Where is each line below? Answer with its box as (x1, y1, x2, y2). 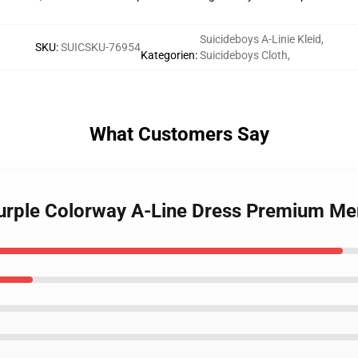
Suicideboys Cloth (199, 49, 288, 62)
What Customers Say (89, 123, 269, 145)
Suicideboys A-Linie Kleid (199, 33, 321, 46)
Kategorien (140, 49, 195, 62)
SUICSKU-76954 (60, 41, 141, 54)
